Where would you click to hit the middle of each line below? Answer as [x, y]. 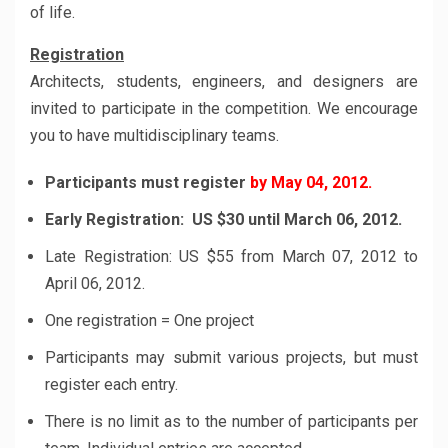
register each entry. [111, 384]
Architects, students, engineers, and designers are [224, 81]
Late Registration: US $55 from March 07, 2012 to [231, 256]
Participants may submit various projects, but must [231, 357]
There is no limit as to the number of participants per [231, 421]
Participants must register [145, 182]
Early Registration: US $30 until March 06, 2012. [223, 219]
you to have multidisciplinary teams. [154, 135]
